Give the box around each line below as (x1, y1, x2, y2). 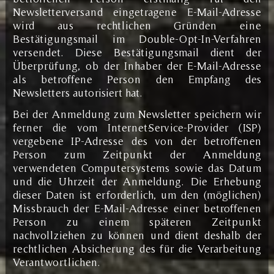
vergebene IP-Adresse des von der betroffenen (12, 134, 262, 147)
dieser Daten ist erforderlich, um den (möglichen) (12, 188, 262, 201)
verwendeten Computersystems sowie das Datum (12, 161, 262, 174)
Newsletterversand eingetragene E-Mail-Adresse (12, 5, 262, 18)
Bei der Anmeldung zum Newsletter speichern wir (12, 107, 262, 120)
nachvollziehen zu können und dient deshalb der (12, 228, 262, 242)
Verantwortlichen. (12, 255, 100, 268)
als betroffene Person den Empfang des (12, 72, 262, 86)
